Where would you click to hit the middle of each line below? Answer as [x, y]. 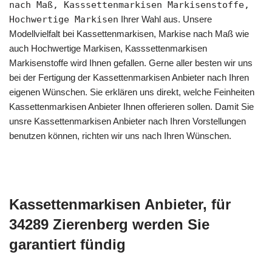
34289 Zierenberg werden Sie [109, 224]
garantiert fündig [67, 244]
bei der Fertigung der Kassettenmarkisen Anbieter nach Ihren [129, 77]
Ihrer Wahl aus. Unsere [165, 19]
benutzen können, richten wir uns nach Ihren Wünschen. [120, 136]
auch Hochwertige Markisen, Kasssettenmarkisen [108, 48]
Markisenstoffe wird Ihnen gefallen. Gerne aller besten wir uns [131, 63]
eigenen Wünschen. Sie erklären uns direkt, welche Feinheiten [132, 92]
